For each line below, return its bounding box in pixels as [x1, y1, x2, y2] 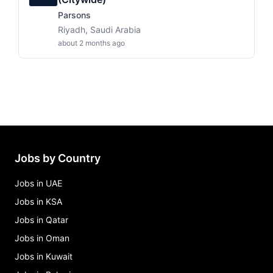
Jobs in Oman [15, 233, 69, 243]
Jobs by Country [15, 152, 101, 165]
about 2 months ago [58, 38, 125, 48]
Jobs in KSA [15, 196, 62, 207]
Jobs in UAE [15, 178, 62, 188]
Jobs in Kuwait [15, 251, 73, 261]
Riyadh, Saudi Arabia [58, 24, 141, 35]
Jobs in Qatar [15, 214, 68, 225]
